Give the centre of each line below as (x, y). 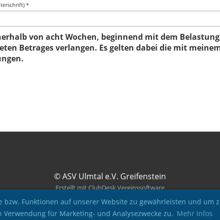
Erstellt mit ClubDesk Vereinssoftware (110, 188)
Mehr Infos (194, 214)
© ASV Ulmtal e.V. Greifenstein (110, 176)
